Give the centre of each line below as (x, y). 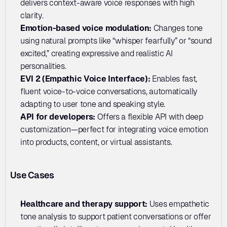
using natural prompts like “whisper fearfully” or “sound (116, 41)
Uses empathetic (179, 204)
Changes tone (178, 28)
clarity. (32, 15)
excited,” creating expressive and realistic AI (97, 53)
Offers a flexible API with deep (150, 117)
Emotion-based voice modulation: (87, 28)
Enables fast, (174, 79)
